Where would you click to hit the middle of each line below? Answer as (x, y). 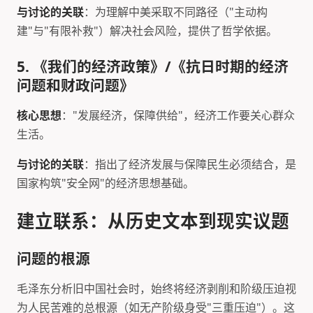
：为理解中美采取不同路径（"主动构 (176, 12)
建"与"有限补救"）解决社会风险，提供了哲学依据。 (147, 30)
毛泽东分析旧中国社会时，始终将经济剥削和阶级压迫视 (156, 288)
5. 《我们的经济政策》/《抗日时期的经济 (153, 66)
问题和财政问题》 (75, 85)
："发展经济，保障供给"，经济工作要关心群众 (178, 115)
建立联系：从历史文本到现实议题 (153, 221)
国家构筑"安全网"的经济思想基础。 (105, 183)
